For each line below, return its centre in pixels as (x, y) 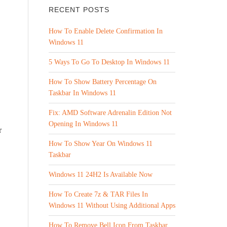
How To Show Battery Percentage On (103, 82)
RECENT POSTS (79, 10)
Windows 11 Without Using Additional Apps (112, 205)
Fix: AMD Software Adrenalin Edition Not (110, 113)
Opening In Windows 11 (83, 124)
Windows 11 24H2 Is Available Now (101, 175)
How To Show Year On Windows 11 (101, 144)
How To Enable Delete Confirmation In (106, 31)
